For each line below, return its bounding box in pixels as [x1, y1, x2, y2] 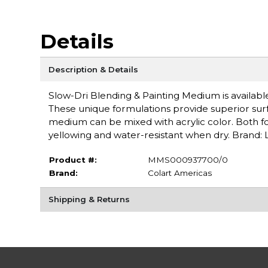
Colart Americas [147, 167, 212, 178]
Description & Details [48, 64, 138, 74]
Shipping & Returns [48, 194, 130, 205]
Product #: [48, 154, 97, 165]
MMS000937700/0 [147, 154, 228, 165]
